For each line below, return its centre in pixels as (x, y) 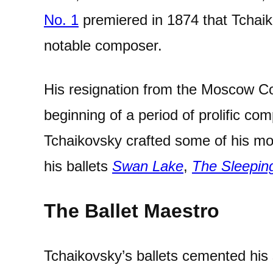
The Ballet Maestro (132, 211)
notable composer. (103, 45)
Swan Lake (148, 166)
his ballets (78, 166)
